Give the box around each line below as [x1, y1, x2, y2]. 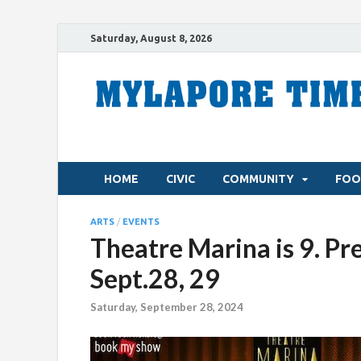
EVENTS [122, 217, 160, 226]
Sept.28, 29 [90, 263, 220, 294]
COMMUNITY [222, 172, 294, 185]
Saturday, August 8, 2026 [90, 32, 212, 44]
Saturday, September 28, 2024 [90, 301, 243, 314]
